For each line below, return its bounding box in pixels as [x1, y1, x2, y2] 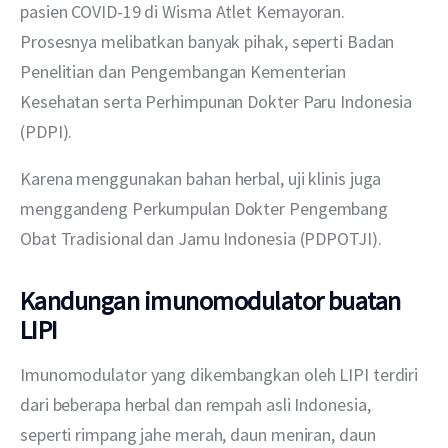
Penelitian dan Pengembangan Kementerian [20, 60, 351, 84]
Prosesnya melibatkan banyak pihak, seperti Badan [20, 30, 399, 54]
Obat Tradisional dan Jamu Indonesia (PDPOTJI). [20, 227, 382, 251]
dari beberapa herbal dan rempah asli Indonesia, [20, 393, 375, 417]
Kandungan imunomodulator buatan [20, 283, 401, 317]
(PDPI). [20, 120, 73, 144]
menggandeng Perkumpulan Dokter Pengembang [20, 197, 392, 221]
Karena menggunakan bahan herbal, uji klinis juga [20, 167, 386, 191]
